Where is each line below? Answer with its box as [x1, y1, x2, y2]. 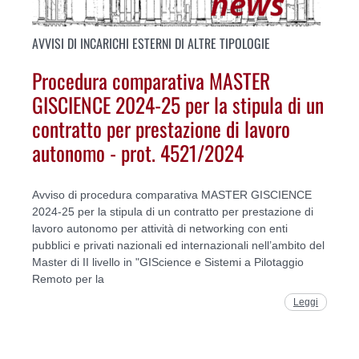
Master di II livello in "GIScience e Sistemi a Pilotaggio [32, 255, 304, 268]
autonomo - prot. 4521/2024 [32, 137, 244, 168]
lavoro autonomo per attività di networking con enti [32, 221, 288, 235]
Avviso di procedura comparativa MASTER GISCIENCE [32, 188, 312, 201]
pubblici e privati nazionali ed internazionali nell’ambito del [32, 238, 325, 252]
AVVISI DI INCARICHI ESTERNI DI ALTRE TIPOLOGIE [32, 33, 270, 53]
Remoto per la [32, 272, 104, 285]
